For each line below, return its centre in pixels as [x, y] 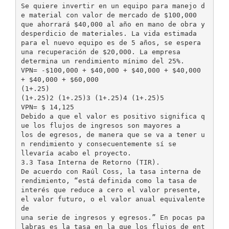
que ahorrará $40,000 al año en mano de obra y [113, 24]
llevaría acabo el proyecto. [76, 153]
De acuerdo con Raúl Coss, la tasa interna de [111, 171]
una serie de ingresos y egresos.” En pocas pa [113, 217]
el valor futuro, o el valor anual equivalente [113, 199]
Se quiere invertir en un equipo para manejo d [113, 6]
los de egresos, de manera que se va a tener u [113, 134]
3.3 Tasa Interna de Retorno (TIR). [90, 162]
